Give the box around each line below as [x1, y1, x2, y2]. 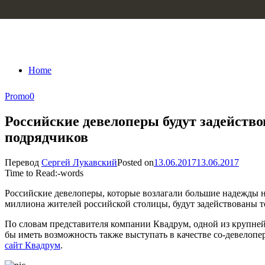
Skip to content [5, 5, 61, 15]
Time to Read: [5, 167, 57, 178]
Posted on [117, 157, 154, 167]
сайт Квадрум [5, 240, 60, 250]
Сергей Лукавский [41, 157, 117, 167]
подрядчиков [5, 129, 88, 145]
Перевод [5, 157, 41, 167]
